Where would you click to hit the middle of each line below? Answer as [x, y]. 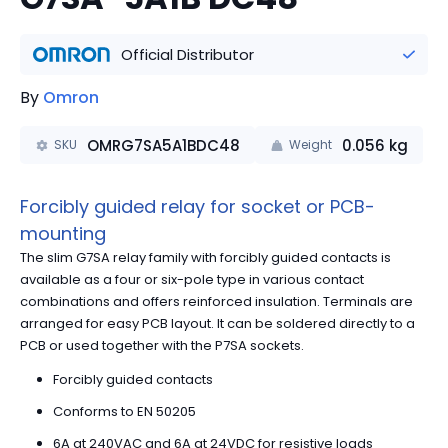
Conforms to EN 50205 [124, 411]
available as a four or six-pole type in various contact [192, 279]
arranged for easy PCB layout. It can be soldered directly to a [217, 323]
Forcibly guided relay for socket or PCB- [197, 206]
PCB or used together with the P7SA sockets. [162, 345]
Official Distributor [188, 54]
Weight [310, 144]
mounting [63, 233]
